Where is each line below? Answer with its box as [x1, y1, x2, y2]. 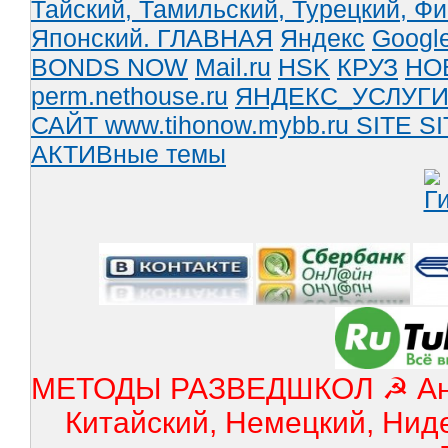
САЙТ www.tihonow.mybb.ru [31, 111, 356, 140]
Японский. [31, 24, 157, 53]
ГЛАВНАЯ [157, 24, 273, 53]
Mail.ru [195, 53, 271, 82]
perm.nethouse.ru [31, 82, 228, 111]
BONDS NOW [31, 53, 188, 82]
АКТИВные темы [31, 140, 226, 169]
